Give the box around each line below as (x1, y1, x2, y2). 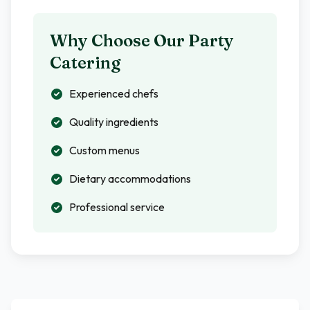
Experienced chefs (69, 86, 158, 100)
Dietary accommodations (69, 172, 191, 185)
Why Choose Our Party (50, 30, 234, 51)
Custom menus (69, 143, 140, 157)
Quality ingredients (69, 115, 158, 129)
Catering (50, 53, 120, 73)
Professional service (69, 200, 165, 214)
